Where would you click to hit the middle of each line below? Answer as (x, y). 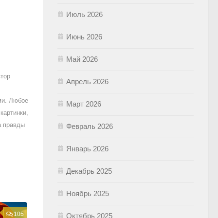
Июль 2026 (84, 14)
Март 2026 (84, 104)
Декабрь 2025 (89, 171)
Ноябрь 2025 (88, 193)
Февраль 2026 (90, 126)
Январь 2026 (87, 148)
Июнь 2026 (84, 36)
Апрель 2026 (87, 81)
